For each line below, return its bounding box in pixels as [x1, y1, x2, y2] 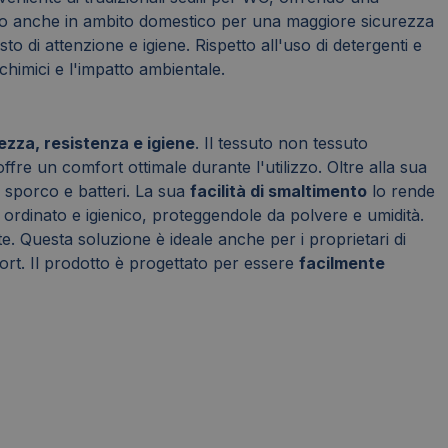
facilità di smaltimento [190, 181, 367, 202]
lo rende [367, 181, 435, 202]
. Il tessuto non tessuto [195, 133, 368, 154]
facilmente [299, 253, 385, 274]
